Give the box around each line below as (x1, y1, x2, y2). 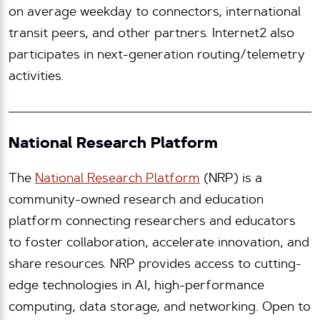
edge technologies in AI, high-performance (9, 280, 264, 294)
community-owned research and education (9, 194, 264, 208)
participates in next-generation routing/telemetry (9, 49, 305, 63)
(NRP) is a (200, 173, 262, 186)
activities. (9, 71, 64, 84)
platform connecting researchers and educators (9, 216, 296, 229)
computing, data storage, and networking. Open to (9, 301, 311, 315)
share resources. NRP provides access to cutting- (9, 259, 301, 272)
